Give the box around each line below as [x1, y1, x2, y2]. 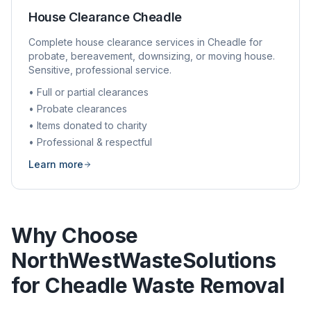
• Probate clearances [28, 103, 127, 115]
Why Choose [11, 223, 138, 248]
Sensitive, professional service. [28, 64, 171, 76]
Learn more [28, 158, 83, 170]
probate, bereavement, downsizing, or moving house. [28, 50, 275, 62]
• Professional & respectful [28, 136, 152, 148]
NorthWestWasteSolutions [11, 248, 277, 273]
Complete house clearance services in [28, 36, 208, 48]
